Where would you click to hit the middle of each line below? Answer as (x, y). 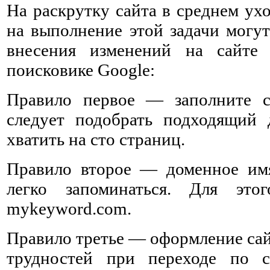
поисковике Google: (81, 70)
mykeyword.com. (69, 208)
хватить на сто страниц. (96, 139)
